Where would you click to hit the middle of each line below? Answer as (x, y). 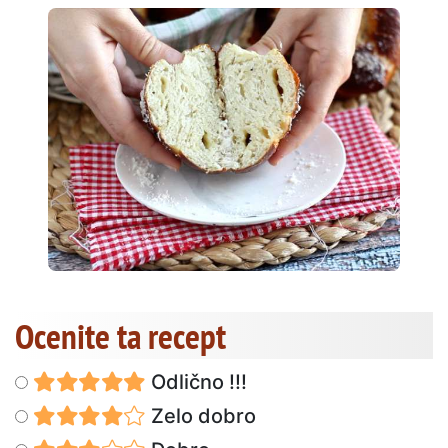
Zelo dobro (200, 415)
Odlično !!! (196, 381)
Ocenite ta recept (120, 335)
